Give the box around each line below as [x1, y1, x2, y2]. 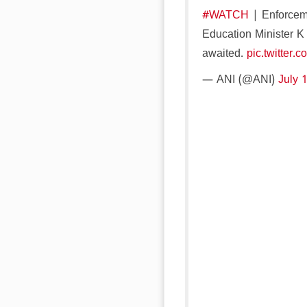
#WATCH [202, 8, 249, 23]
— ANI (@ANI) [202, 73, 278, 87]
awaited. [202, 47, 247, 61]
